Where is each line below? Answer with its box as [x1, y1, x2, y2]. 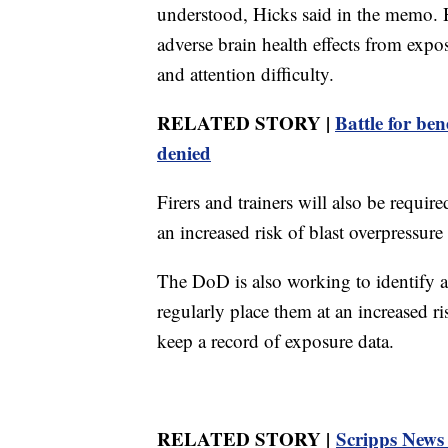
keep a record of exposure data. [157, 328, 394, 354]
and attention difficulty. [157, 61, 334, 87]
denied [157, 139, 211, 167]
